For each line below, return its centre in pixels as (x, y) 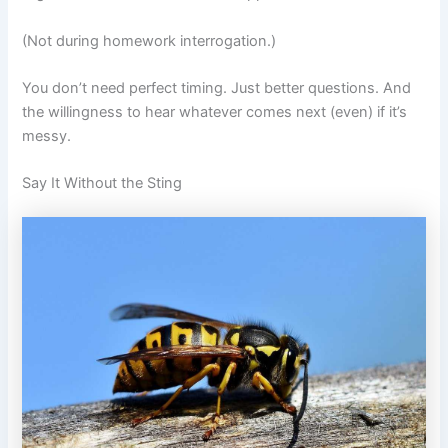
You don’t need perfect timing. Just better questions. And (217, 87)
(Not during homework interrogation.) (149, 40)
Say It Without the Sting (102, 183)
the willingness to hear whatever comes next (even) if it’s (215, 111)
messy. (47, 135)
